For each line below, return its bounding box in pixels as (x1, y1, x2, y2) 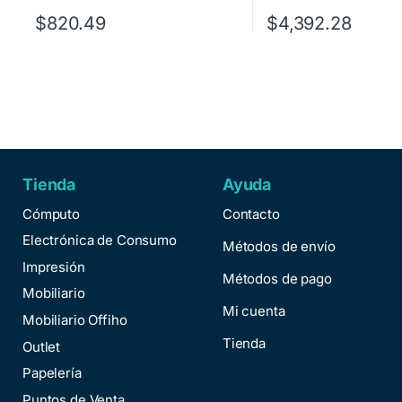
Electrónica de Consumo (22, 232, 177, 249)
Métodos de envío (222, 237, 336, 255)
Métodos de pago (222, 269, 332, 287)
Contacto (222, 205, 280, 223)
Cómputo (22, 205, 81, 223)
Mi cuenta (222, 301, 285, 319)
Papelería (22, 364, 82, 382)
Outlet (22, 337, 61, 355)
